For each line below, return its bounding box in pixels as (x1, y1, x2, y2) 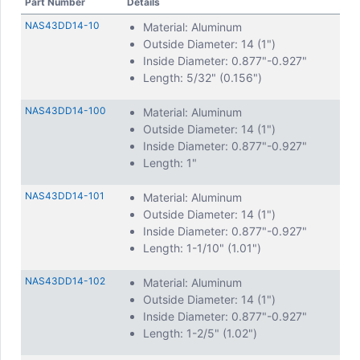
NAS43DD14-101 (25, 190, 104, 202)
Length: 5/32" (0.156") (143, 71, 262, 84)
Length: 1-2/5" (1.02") (143, 326, 257, 340)
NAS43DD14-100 (25, 104, 106, 117)
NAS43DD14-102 (25, 275, 105, 287)
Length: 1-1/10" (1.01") (143, 241, 261, 255)
